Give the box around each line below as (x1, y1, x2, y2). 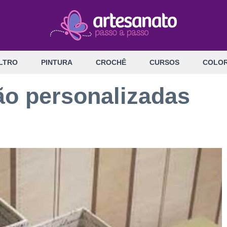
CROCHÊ (96, 58, 126, 66)
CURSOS (149, 58, 179, 66)
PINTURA (41, 58, 72, 66)
